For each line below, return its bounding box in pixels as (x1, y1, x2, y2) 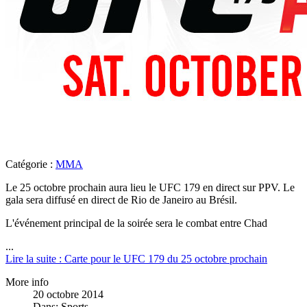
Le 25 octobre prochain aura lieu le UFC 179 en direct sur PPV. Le (5, 182, 295, 194)
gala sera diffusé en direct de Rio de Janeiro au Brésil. (5, 194, 237, 206)
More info (5, 276, 49, 288)
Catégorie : (5, 158, 56, 171)
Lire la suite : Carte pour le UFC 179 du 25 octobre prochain (5, 253, 267, 265)
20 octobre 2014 (33, 288, 103, 301)
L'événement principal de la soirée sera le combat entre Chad (5, 217, 267, 230)
